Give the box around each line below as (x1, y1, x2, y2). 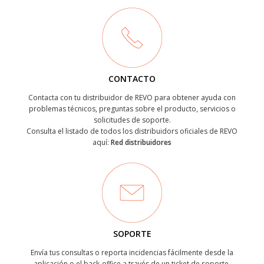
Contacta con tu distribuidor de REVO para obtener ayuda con (28, 93, 236, 103)
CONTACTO (108, 73, 156, 84)
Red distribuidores (111, 137, 171, 147)
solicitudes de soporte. (93, 115, 171, 125)
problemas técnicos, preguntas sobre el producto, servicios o (28, 104, 236, 114)
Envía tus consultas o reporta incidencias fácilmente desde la (31, 247, 233, 258)
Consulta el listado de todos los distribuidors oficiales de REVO (27, 126, 237, 136)
